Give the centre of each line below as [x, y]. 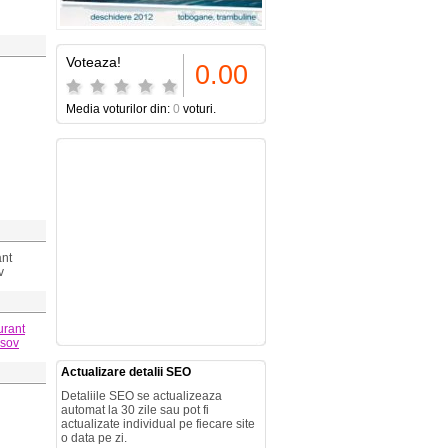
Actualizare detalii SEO [126, 372]
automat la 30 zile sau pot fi [135, 410]
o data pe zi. [94, 438]
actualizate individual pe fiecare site [158, 424]
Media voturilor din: [119, 109]
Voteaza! [93, 62]
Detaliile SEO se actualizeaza [141, 396]
